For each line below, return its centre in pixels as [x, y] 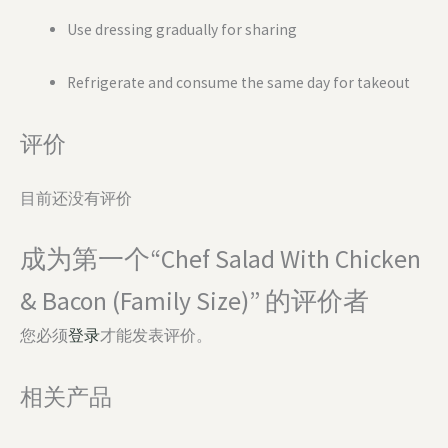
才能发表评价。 [156, 335]
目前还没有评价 [76, 199]
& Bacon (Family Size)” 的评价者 [194, 300]
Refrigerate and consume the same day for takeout [238, 83]
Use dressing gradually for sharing [181, 30]
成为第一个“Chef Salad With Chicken [220, 258]
